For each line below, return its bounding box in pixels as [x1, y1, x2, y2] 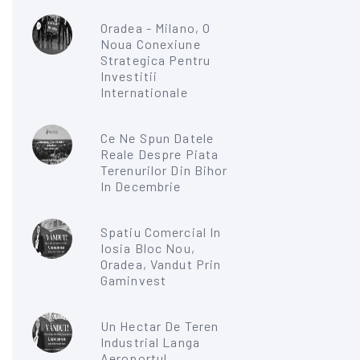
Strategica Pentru [100, 51, 211, 67]
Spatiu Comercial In [100, 223, 222, 239]
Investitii [100, 67, 158, 84]
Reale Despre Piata [100, 145, 219, 162]
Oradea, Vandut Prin [100, 256, 222, 272]
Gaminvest [100, 272, 167, 288]
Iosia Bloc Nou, [100, 239, 195, 256]
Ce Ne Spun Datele [100, 129, 215, 145]
